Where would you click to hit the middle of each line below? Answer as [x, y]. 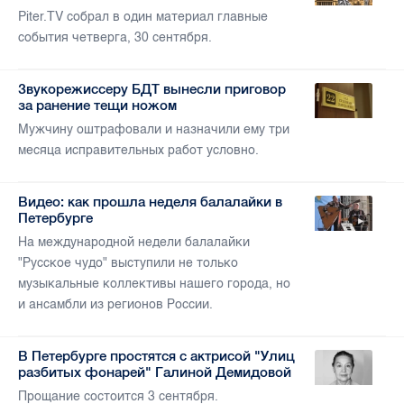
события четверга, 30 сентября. [115, 38]
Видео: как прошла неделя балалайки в [150, 202]
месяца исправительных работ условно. [138, 151]
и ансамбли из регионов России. [115, 305]
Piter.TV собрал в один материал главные [143, 17]
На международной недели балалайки [134, 243]
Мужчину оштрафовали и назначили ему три [154, 130]
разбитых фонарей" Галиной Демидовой [155, 372]
